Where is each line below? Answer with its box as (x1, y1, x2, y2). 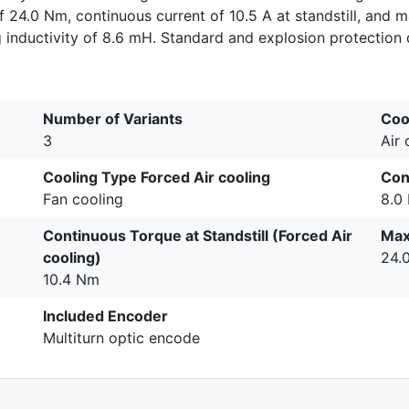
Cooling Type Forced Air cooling (43, 167, 270, 186)
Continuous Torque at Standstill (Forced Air (43, 225, 352, 245)
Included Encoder (43, 306, 168, 325)
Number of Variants (43, 109, 183, 128)
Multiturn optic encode (43, 328, 200, 347)
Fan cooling (43, 189, 123, 208)
